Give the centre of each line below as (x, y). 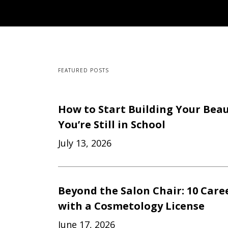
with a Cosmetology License (131, 206)
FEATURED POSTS (83, 70)
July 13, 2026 (85, 143)
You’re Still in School (112, 124)
